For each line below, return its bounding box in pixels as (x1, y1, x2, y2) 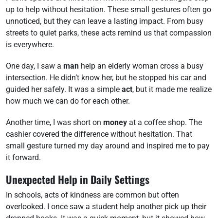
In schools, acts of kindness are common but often (6, 190, 179, 200)
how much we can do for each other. (6, 96, 130, 106)
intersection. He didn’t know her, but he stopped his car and (6, 73, 206, 82)
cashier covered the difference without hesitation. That (6, 129, 192, 139)
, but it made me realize (132, 85, 212, 94)
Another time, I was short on (6, 118, 103, 127)
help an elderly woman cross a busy (79, 61, 203, 71)
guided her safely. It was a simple (6, 85, 122, 94)
